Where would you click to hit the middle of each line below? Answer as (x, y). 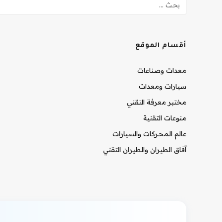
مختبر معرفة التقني (157, 102)
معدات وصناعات (162, 70)
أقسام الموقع (161, 46)
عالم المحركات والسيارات (149, 134)
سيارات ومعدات (163, 86)
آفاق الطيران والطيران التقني (145, 150)
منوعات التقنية (165, 118)
